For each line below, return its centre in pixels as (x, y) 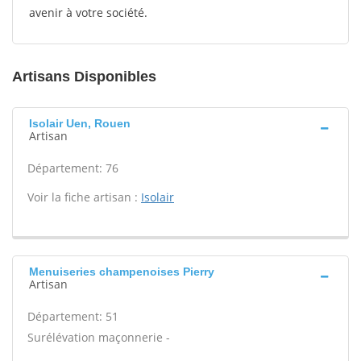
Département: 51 (73, 316)
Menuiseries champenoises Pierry (122, 272)
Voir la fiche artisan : (84, 197)
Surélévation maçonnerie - (99, 337)
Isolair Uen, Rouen (80, 123)
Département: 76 (73, 168)
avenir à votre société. (88, 12)
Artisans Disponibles (84, 77)
